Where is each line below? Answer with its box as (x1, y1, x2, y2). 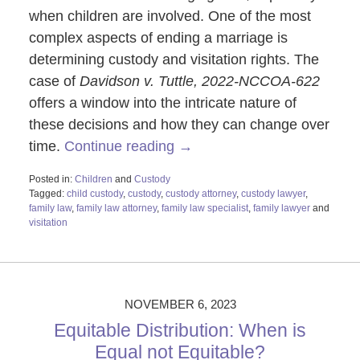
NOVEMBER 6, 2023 (124, 297, 236, 312)
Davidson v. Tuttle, (79, 73, 198, 90)
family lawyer (252, 202, 310, 215)
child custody (66, 188, 123, 200)
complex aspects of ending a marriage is (28, 30, 288, 47)
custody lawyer (240, 188, 305, 200)
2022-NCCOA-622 (201, 73, 320, 90)
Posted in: (28, 174, 72, 186)
